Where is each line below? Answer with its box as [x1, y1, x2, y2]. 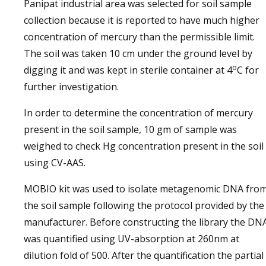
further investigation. [24, 80, 119, 93]
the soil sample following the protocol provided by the [24, 199, 264, 212]
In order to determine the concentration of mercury [24, 106, 253, 119]
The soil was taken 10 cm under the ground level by [24, 47, 252, 60]
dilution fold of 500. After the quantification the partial [24, 249, 264, 262]
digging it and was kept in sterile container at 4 [24, 64, 232, 77]
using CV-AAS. [24, 156, 85, 169]
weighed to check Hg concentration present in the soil [24, 140, 264, 153]
